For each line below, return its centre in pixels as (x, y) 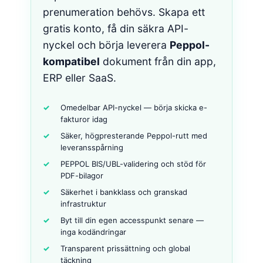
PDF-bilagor (82, 176)
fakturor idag (84, 119)
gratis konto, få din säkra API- (116, 28)
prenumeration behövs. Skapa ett (124, 12)
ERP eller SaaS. (80, 78)
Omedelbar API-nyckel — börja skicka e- (134, 107)
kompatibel (72, 61)
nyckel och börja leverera (107, 45)
